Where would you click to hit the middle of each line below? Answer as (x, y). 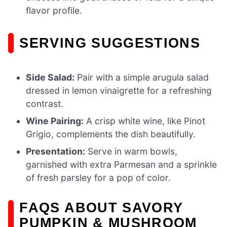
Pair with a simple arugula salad (142, 77)
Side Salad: (50, 77)
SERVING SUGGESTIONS (110, 43)
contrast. (45, 103)
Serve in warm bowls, (131, 151)
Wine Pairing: (55, 121)
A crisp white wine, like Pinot (145, 121)
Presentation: (56, 151)
